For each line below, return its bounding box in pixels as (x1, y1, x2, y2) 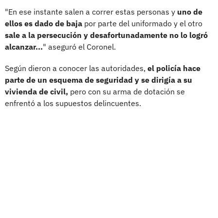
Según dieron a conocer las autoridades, (5, 63, 147, 73)
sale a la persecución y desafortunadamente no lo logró (5, 30, 208, 40)
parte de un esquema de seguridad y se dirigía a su (5, 74, 192, 85)
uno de (177, 6, 202, 17)
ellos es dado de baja (5, 18, 84, 28)
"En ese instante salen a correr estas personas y (5, 6, 177, 17)
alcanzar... (5, 41, 43, 52)
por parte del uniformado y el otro (84, 18, 202, 28)
